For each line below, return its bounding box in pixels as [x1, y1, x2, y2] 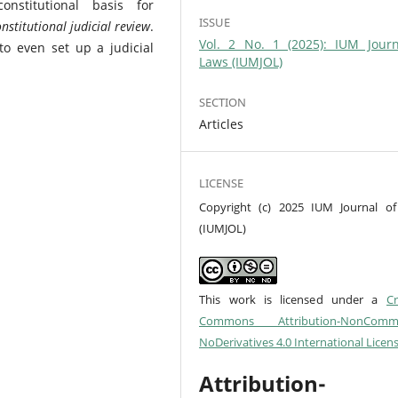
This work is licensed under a [199, 291, 386, 307]
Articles [199, 115, 244, 132]
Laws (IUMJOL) [199, 52, 283, 70]
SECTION [199, 93, 247, 110]
